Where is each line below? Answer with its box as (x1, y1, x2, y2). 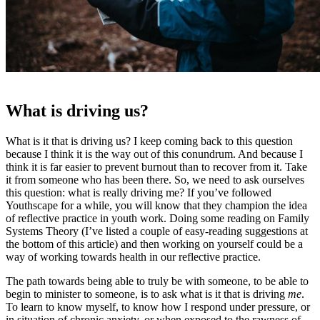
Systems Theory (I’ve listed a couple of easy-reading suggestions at (6, 225, 308, 238)
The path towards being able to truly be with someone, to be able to (6, 275, 309, 288)
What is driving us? (6, 101, 149, 121)
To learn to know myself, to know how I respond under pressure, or (6, 301, 310, 314)
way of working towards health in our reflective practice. (6, 251, 261, 264)
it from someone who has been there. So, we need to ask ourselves (6, 174, 304, 186)
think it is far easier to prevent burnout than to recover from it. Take (6, 161, 307, 174)
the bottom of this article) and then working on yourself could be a (6, 238, 303, 251)
